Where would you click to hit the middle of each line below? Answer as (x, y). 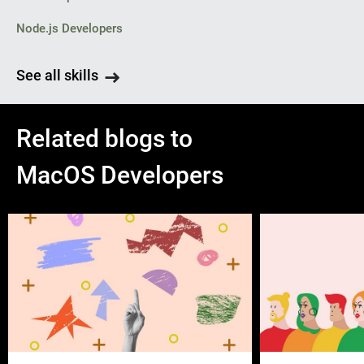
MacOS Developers (120, 175)
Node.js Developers (69, 28)
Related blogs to (104, 139)
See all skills (57, 75)
